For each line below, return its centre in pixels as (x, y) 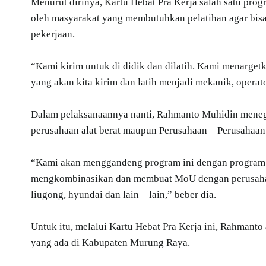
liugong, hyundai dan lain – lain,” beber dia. (123, 194)
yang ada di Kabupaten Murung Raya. (110, 242)
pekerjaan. (53, 34)
